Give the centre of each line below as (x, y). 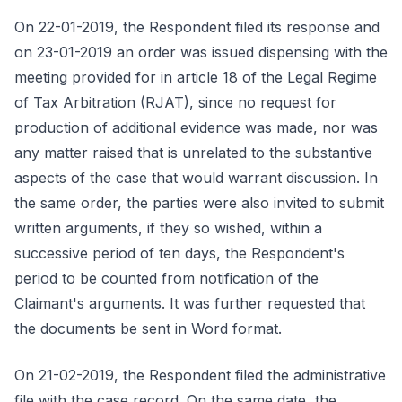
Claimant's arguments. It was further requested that (190, 303)
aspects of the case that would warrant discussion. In (196, 178)
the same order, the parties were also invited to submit (199, 203)
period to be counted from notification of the (166, 278)
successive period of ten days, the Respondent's (179, 253)
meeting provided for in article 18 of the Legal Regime (196, 77)
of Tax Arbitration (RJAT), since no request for (175, 102)
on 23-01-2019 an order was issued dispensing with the (201, 52)
